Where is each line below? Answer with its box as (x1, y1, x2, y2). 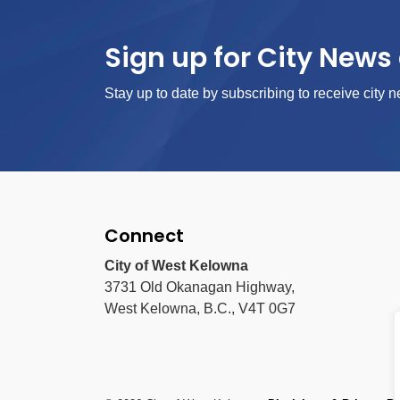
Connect (104, 223, 184, 248)
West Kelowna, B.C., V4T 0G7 (104, 301, 296, 316)
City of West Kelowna (104, 258, 248, 273)
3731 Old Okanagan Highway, (104, 279, 298, 295)
